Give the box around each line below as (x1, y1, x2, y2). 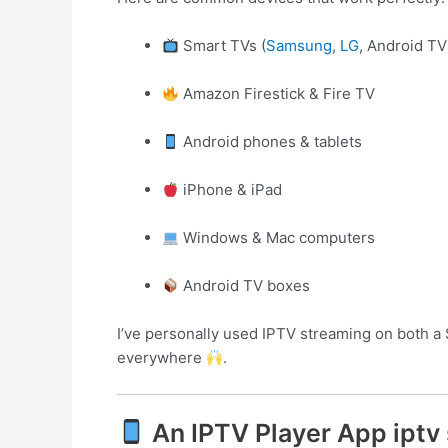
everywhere (117, 348, 206, 367)
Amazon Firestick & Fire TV (179, 84, 376, 103)
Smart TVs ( (179, 36, 267, 55)
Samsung (266, 36, 333, 55)
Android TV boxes (179, 276, 311, 295)
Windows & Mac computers (179, 228, 376, 247)
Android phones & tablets (179, 132, 363, 151)
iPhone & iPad (179, 180, 283, 199)
